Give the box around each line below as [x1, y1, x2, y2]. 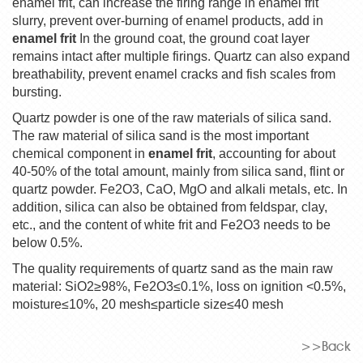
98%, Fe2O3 [101, 279, 173, 293]
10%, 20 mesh [69, 297, 151, 311]
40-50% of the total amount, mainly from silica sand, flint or [12, 164, 344, 178]
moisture [12, 297, 62, 311]
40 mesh [234, 297, 284, 311]
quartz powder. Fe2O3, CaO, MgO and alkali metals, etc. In [12, 181, 348, 196]
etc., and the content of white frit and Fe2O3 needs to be [12, 217, 331, 232]
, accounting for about [212, 146, 335, 160]
